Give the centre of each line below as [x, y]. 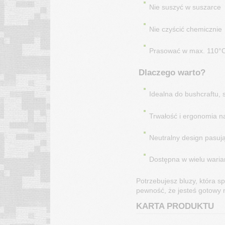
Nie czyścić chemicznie [185, 29]
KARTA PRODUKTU [175, 206]
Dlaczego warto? [171, 73]
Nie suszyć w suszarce [185, 7]
